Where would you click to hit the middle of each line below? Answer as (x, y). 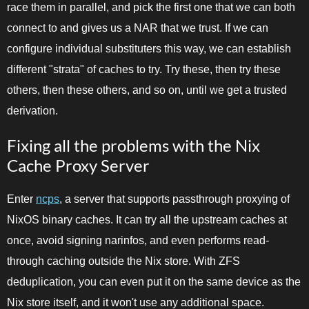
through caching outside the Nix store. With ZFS (123, 261)
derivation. (32, 111)
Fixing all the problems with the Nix (133, 146)
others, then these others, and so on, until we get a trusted (147, 90)
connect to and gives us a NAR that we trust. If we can (138, 28)
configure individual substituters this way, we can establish (149, 49)
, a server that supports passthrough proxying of (175, 199)
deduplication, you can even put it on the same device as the (154, 282)
